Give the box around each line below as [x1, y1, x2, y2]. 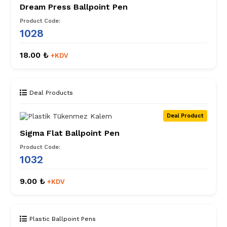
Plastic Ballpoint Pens [29, 215, 96, 223]
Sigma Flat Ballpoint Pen [20, 128, 120, 138]
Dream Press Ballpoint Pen [20, 2, 128, 12]
